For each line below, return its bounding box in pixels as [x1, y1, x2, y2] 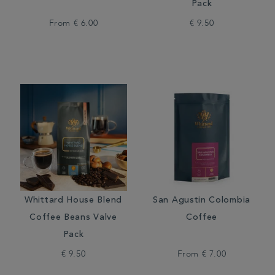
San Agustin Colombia [153, 196, 250, 205]
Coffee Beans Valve [29, 214, 117, 222]
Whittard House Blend [25, 196, 122, 205]
